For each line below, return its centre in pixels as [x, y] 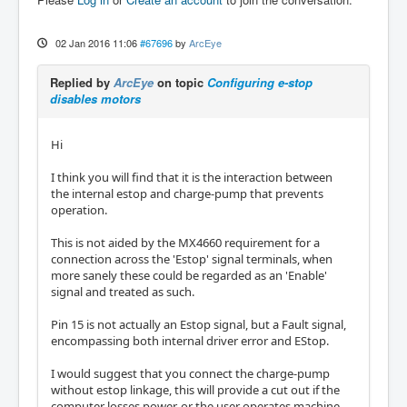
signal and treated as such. [123, 292]
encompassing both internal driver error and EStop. [190, 341]
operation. [79, 210]
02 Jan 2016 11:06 [96, 43]
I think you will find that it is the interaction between [192, 178]
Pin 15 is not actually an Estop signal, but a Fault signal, [199, 325]
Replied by [82, 83]
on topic [180, 83]
